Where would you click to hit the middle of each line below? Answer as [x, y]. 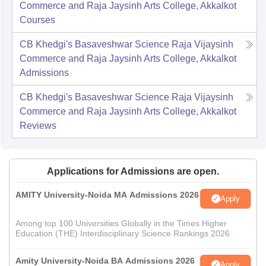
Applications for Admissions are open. [133, 172]
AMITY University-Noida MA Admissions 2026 [107, 195]
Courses [37, 20]
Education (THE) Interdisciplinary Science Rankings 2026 [123, 234]
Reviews [38, 126]
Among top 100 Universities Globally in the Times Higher [121, 224]
